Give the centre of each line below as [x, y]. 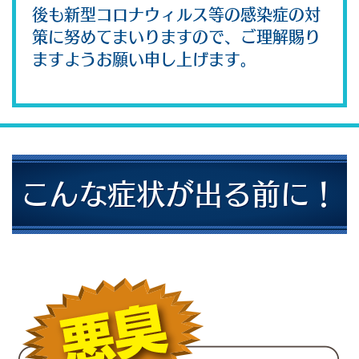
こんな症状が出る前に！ [179, 194]
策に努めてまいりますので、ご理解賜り [176, 37]
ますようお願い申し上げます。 [144, 60]
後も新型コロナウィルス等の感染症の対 [176, 15]
